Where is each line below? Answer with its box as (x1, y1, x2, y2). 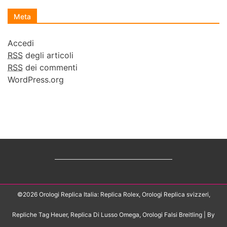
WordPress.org (8, 74, 64, 85)
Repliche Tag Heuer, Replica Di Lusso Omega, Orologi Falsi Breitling (12, 211, 204, 219)
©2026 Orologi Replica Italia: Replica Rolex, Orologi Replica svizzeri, (17, 191, 210, 199)
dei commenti (23, 62, 78, 73)
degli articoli (23, 50, 73, 61)
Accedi (8, 38, 34, 49)
